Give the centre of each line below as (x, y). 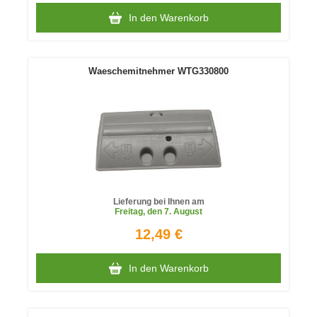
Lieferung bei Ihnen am (158, 202)
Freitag (129, 212)
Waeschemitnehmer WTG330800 (158, 71)
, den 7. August (173, 212)
